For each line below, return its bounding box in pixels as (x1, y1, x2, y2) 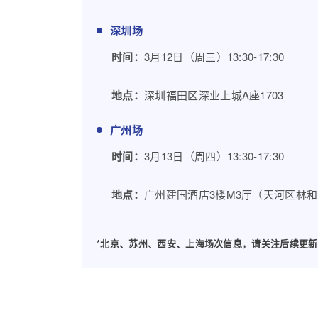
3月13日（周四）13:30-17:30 (143, 148, 285, 164)
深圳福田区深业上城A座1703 (143, 87, 284, 103)
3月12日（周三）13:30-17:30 (143, 49, 285, 65)
